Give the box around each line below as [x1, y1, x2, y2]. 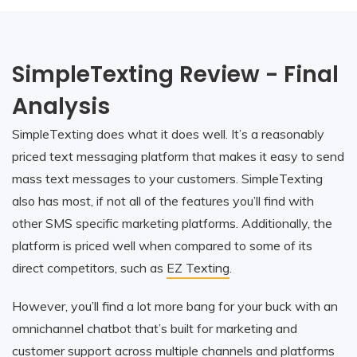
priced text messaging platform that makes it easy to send [12, 147, 344, 164]
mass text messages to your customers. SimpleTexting [12, 170, 323, 186]
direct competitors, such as [12, 259, 167, 276]
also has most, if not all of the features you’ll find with [12, 192, 314, 209]
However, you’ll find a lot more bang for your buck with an [12, 297, 338, 314]
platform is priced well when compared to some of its [12, 237, 312, 253]
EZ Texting [167, 259, 229, 276]
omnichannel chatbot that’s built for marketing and [12, 320, 297, 336]
